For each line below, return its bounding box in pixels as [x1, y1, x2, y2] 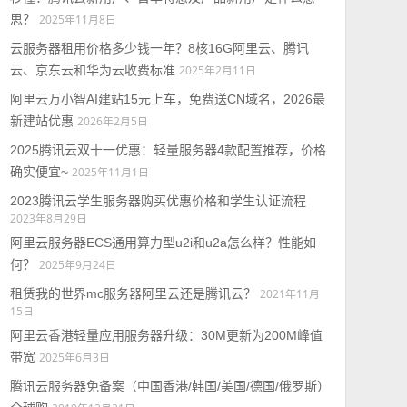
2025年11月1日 [71, 164, 149, 179]
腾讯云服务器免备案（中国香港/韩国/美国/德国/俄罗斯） [9, 379, 330, 393]
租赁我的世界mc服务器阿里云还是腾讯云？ [9, 286, 256, 301]
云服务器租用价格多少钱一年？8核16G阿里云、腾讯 [9, 41, 309, 55]
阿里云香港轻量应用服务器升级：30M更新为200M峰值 [9, 328, 323, 342]
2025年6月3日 [38, 350, 110, 364]
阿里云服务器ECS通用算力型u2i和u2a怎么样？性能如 [9, 235, 316, 250]
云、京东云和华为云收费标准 [9, 63, 175, 77]
